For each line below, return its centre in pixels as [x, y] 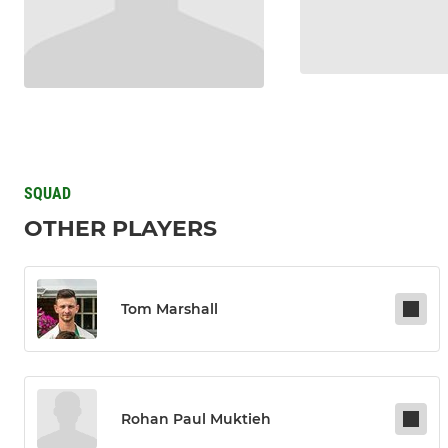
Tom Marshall [169, 309]
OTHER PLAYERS [120, 229]
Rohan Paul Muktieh [196, 419]
